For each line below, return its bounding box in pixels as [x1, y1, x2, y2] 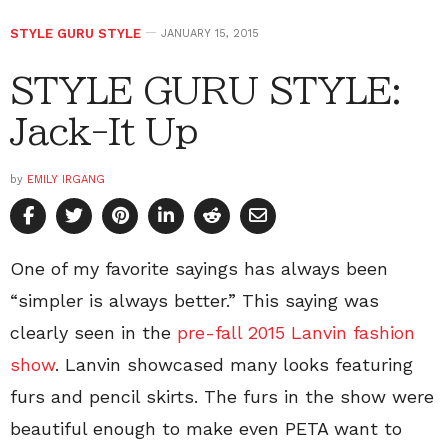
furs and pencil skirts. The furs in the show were [10, 386, 434, 408]
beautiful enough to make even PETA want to [10, 418, 402, 440]
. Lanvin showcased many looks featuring [55, 354, 413, 376]
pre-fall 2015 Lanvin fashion [177, 322, 415, 344]
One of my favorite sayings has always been [10, 258, 388, 280]
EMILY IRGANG [27, 173, 105, 187]
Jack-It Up [10, 113, 199, 150]
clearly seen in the [10, 322, 177, 344]
